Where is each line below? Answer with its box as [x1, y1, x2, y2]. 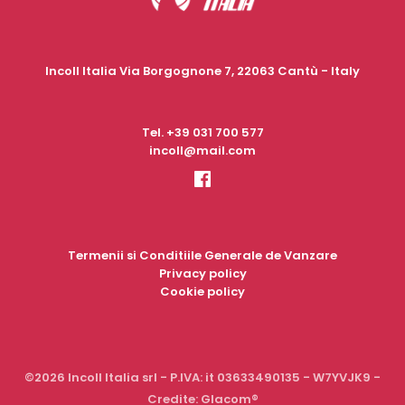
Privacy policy [158, 265, 247, 282]
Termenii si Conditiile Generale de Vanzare [68, 247, 337, 264]
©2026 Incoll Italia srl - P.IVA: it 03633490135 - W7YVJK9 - [24, 369, 381, 386]
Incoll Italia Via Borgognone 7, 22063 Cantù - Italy [45, 62, 360, 80]
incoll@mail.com [149, 142, 256, 159]
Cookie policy [160, 283, 245, 300]
